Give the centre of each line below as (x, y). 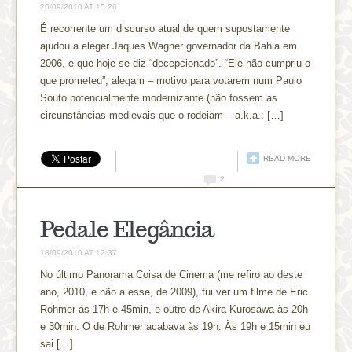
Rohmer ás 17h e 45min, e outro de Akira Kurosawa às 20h (174, 309)
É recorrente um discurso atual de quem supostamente (165, 28)
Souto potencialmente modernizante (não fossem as (159, 97)
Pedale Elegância (127, 229)
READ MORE (287, 158)
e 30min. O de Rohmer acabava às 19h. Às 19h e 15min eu (176, 326)
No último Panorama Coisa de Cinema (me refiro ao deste (172, 274)
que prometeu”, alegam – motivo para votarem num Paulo (171, 80)
